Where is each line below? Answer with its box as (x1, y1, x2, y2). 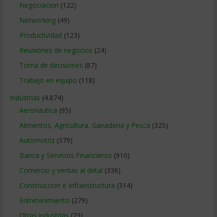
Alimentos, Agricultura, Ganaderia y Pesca (19, 120, 150, 130)
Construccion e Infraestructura (19, 180, 115, 190)
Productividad (19, 30, 62, 40)
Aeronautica (19, 105, 57, 115)
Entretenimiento (19, 195, 70, 205)
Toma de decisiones (19, 60, 83, 70)
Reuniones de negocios (19, 45, 93, 55)
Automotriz (19, 135, 55, 145)
